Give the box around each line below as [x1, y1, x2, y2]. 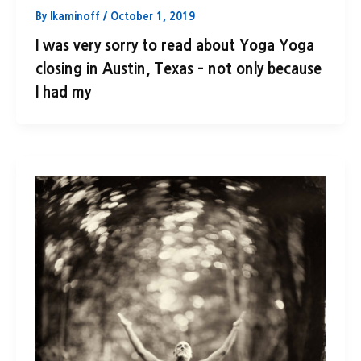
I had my [35, 85, 91, 100]
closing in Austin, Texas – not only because [35, 61, 322, 77]
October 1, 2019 [110, 10, 195, 22]
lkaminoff [50, 10, 103, 22]
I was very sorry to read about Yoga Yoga [35, 38, 314, 53]
